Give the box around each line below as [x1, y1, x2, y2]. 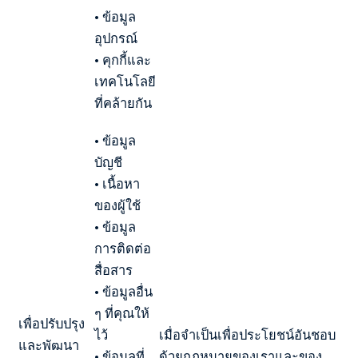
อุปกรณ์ [94, 29, 137, 48]
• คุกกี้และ [94, 50, 151, 70]
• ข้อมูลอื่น [94, 282, 153, 301]
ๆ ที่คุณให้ [94, 304, 149, 323]
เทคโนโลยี [94, 72, 156, 91]
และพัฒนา [18, 336, 79, 355]
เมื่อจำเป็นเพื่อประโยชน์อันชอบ [159, 325, 336, 344]
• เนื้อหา [94, 174, 140, 193]
